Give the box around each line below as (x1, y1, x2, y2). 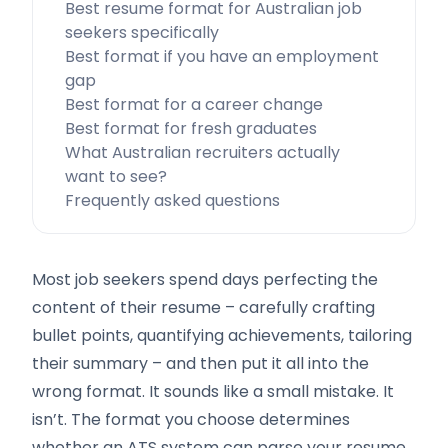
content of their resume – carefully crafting (32, 296, 375, 319)
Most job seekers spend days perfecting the (32, 268, 378, 291)
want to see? (65, 165, 167, 188)
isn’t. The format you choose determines (32, 408, 350, 431)
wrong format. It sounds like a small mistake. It (32, 380, 394, 403)
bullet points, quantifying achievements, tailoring (32, 324, 412, 347)
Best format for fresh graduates (65, 117, 317, 140)
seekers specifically (65, 21, 219, 44)
